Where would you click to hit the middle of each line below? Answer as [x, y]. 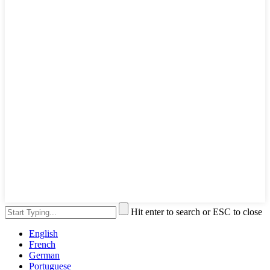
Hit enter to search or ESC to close [196, 212]
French [42, 245]
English [43, 234]
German [44, 256]
